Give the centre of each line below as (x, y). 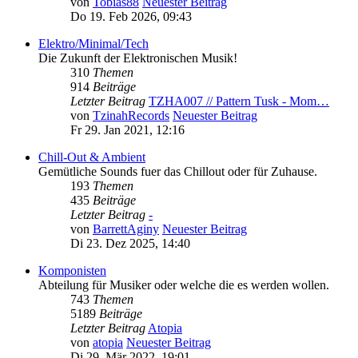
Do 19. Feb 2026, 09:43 (131, 17)
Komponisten (72, 271)
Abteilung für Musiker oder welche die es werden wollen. (184, 285)
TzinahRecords (131, 116)
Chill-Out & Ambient (92, 157)
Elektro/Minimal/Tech (93, 44)
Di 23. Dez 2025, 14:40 (130, 244)
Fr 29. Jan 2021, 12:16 (127, 130)
